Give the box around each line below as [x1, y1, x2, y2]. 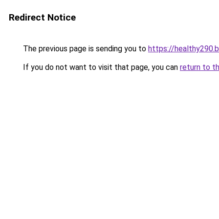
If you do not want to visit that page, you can [21, 63, 180, 72]
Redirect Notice [9, 12, 76, 23]
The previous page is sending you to [21, 44, 148, 53]
